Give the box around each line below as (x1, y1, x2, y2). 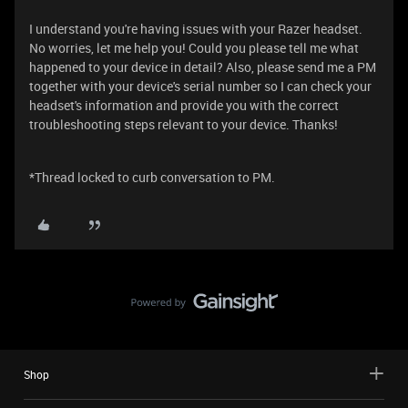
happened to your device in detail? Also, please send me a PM (29, 58, 376, 76)
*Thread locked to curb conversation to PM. (29, 168, 275, 186)
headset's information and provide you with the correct (29, 97, 339, 114)
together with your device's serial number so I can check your (29, 77, 372, 95)
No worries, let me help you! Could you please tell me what (29, 39, 359, 56)
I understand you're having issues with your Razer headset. (29, 20, 362, 37)
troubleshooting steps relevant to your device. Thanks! (29, 116, 338, 133)
